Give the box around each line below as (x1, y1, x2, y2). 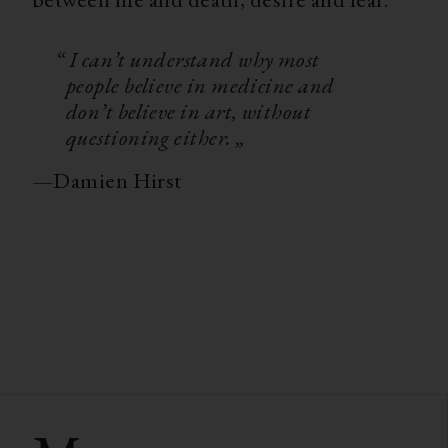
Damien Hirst (53, 164, 182, 195)
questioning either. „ (66, 121, 246, 152)
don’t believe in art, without (66, 95, 311, 126)
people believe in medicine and (66, 69, 335, 100)
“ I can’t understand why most (54, 43, 320, 74)
